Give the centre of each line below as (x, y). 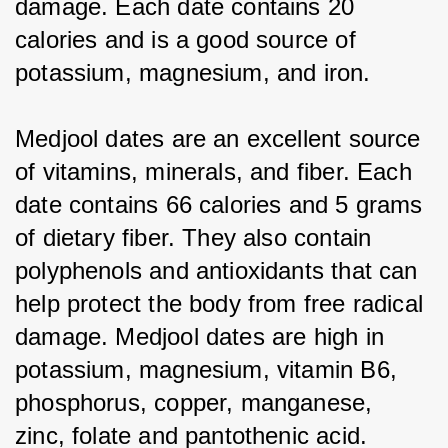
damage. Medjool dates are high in (203, 336)
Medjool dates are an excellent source (221, 138)
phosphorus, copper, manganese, (197, 402)
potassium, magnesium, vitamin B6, (210, 369)
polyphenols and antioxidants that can (220, 270)
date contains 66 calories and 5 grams (222, 204)
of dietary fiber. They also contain (197, 237)
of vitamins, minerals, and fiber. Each (217, 171)
